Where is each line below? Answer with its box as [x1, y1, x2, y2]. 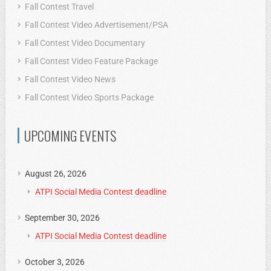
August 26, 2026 [25, 168, 87, 178]
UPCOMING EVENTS [24, 125, 116, 145]
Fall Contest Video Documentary [25, 38, 145, 48]
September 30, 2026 [25, 212, 100, 223]
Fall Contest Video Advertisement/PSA [25, 19, 168, 30]
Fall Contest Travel [25, 1, 94, 11]
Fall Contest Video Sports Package [25, 92, 154, 102]
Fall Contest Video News [25, 74, 116, 84]
